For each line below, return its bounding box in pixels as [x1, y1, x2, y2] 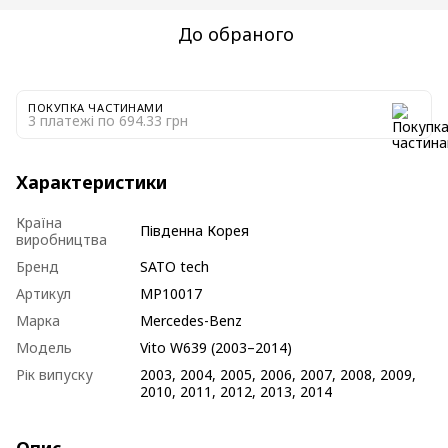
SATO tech [140, 256, 209, 276]
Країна [16, 212, 62, 232]
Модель [16, 337, 72, 357]
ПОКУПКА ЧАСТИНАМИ [28, 99, 164, 115]
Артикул [16, 283, 71, 303]
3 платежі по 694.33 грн [28, 110, 188, 130]
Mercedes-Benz [140, 310, 242, 330]
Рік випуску [16, 364, 93, 384]
